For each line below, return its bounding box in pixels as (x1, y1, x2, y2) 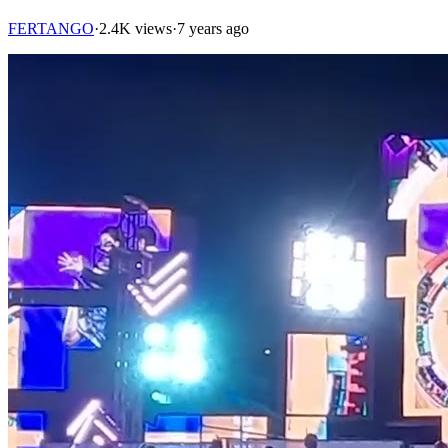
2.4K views (99, 19, 172, 37)
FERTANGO (8, 19, 94, 37)
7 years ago (177, 19, 249, 37)
